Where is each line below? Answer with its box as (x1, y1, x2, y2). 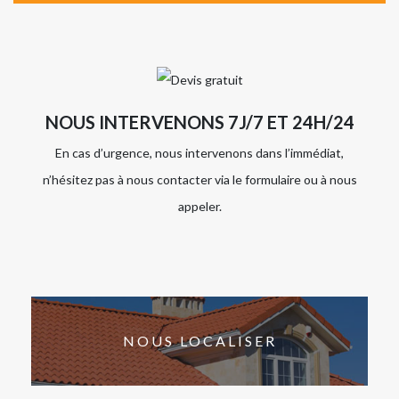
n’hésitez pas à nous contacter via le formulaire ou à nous (42, 171, 357, 187)
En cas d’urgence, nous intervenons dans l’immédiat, (55, 144, 344, 160)
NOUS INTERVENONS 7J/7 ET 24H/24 (45, 110, 354, 133)
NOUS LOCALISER (122, 332, 277, 350)
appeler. (177, 198, 222, 214)
